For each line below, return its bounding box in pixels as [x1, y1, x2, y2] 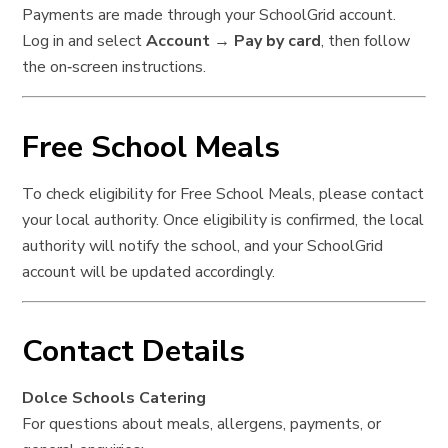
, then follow [321, 29, 411, 52]
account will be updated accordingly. [22, 260, 276, 283]
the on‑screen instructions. [22, 55, 207, 78]
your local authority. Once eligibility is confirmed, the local [22, 208, 425, 231]
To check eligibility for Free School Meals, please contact [22, 182, 425, 205]
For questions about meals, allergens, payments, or [22, 413, 382, 436]
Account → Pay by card [146, 29, 322, 52]
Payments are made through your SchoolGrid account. [22, 3, 397, 26]
